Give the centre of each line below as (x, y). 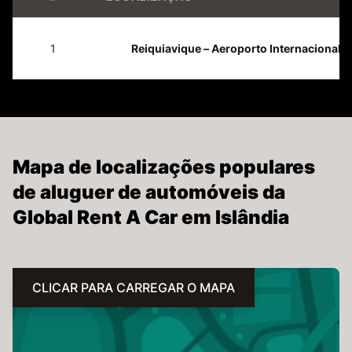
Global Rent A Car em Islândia (151, 217)
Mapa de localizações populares (164, 167)
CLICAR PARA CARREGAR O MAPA (134, 287)
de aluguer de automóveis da (149, 192)
